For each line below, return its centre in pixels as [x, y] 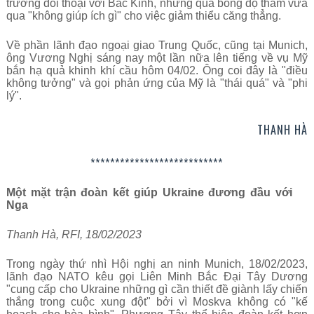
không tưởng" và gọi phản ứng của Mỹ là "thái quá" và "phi [157, 83]
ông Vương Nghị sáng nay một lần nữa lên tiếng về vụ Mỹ [157, 58]
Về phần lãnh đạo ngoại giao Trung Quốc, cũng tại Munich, [157, 45]
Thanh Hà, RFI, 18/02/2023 [74, 234]
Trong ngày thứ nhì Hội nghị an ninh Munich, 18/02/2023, [157, 264]
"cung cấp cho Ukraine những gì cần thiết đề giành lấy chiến [157, 289]
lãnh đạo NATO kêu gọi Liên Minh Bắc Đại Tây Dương [157, 277]
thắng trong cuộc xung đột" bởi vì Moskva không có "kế [157, 302]
